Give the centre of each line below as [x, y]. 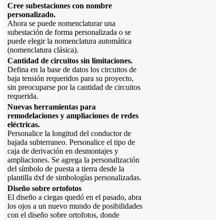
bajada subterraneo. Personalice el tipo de [71, 142]
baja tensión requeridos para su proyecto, [70, 79]
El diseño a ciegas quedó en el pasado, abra [74, 197]
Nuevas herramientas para [52, 107]
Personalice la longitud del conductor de [69, 134]
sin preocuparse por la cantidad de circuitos [74, 87]
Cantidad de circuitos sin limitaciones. [70, 61]
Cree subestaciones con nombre [60, 6]
